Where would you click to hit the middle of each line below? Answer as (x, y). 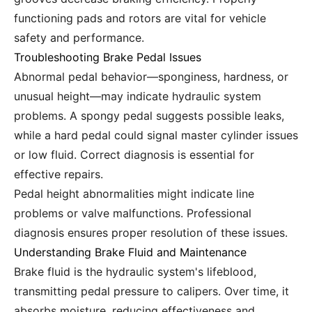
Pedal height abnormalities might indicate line (134, 193)
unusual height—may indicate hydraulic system (138, 96)
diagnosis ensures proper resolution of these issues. (151, 232)
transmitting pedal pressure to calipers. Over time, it (151, 291)
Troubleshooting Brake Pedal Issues (108, 57)
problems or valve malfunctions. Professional (133, 213)
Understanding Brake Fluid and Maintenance (130, 252)
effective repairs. (58, 174)
